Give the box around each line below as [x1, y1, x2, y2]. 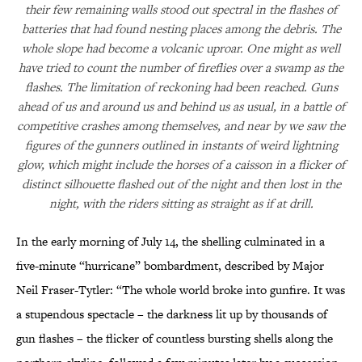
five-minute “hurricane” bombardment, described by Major [16, 257, 324, 275]
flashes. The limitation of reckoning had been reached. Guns [24, 78, 338, 96]
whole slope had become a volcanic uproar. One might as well [22, 40, 340, 57]
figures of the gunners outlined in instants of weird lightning [24, 137, 338, 154]
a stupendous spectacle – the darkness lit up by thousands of [16, 305, 327, 323]
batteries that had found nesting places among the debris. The [21, 20, 341, 38]
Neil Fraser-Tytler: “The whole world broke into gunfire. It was [16, 281, 345, 299]
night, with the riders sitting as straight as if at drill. [48, 195, 314, 213]
